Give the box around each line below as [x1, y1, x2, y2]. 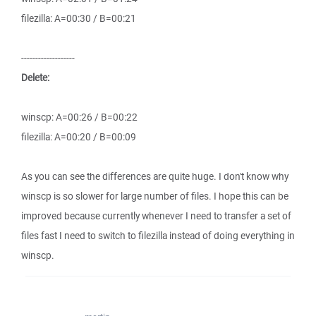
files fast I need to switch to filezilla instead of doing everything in [21, 229, 295, 242]
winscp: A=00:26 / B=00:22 [21, 111, 138, 123]
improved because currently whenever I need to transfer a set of [21, 209, 291, 222]
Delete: [21, 71, 49, 84]
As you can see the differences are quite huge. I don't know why [21, 170, 288, 183]
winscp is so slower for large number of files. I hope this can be [21, 190, 288, 202]
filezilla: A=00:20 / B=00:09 [21, 130, 136, 143]
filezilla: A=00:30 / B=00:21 [21, 12, 136, 25]
